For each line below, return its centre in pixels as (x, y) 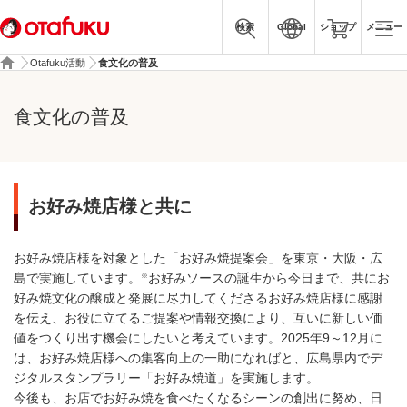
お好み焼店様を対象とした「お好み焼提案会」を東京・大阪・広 (198, 258)
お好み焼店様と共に (110, 206)
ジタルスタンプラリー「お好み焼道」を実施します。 (166, 378)
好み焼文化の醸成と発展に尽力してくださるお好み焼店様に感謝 (198, 298)
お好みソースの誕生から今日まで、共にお (269, 278)
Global (292, 26)
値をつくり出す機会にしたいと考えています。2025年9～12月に (198, 338)
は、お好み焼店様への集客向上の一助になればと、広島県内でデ (198, 358)
